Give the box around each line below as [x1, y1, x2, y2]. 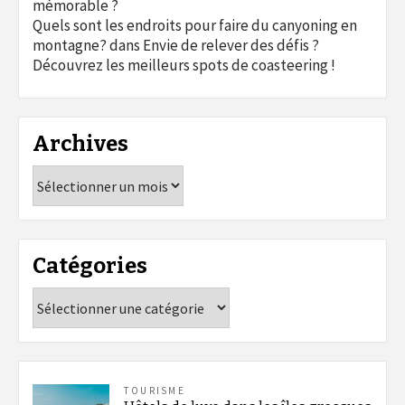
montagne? [33, 35, 107, 55]
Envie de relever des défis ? [143, 35, 319, 55]
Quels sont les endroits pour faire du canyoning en [33, 15, 357, 35]
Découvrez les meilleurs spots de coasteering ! [33, 55, 335, 75]
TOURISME [124, 384, 185, 397]
